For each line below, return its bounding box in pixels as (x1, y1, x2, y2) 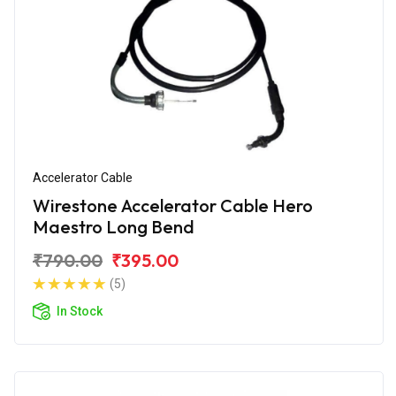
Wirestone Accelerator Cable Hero (33, 194, 313, 217)
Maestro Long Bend (33, 215, 194, 238)
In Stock (57, 303, 103, 318)
